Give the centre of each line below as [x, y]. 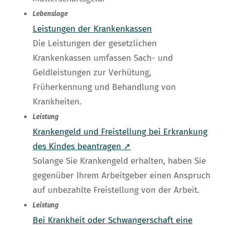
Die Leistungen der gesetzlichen [95, 44]
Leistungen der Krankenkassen [92, 29]
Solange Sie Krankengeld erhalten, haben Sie [119, 161]
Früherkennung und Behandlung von [104, 87]
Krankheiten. [57, 102]
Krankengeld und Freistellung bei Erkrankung [120, 132]
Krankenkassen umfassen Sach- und [103, 58]
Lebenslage [50, 14]
